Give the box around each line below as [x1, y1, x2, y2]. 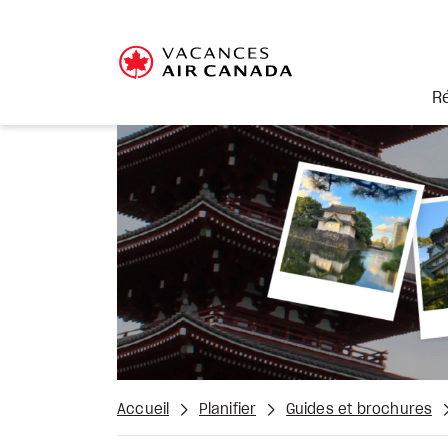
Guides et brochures [285, 402, 433, 417]
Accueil [117, 402, 170, 417]
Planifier [198, 402, 257, 417]
